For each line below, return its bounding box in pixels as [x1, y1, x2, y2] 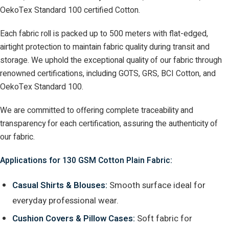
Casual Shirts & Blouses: [12, 178, 107, 192]
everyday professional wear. [12, 194, 119, 207]
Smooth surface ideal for [107, 178, 205, 192]
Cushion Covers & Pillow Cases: [12, 212, 135, 225]
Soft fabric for [135, 212, 192, 225]
